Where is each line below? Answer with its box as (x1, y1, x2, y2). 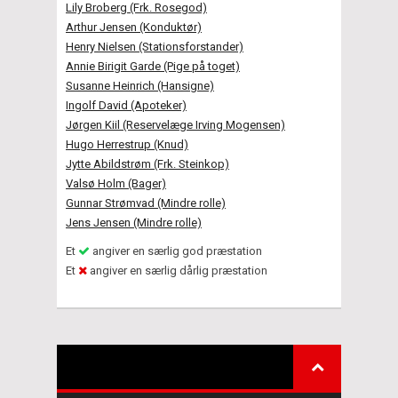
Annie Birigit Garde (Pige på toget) (66, 59, 240, 73)
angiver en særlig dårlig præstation (87, 263, 267, 277)
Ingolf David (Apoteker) (66, 98, 187, 112)
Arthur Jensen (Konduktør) (66, 20, 202, 34)
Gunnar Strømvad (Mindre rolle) (66, 195, 226, 210)
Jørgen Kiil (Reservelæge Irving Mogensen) (66, 117, 285, 131)
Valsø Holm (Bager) (66, 176, 166, 190)
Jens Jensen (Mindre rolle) (66, 215, 202, 229)
